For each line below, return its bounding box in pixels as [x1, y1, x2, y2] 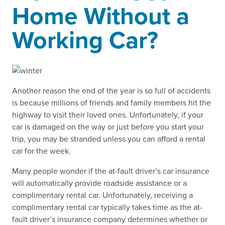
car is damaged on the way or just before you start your [12, 121, 204, 133]
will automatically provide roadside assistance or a [12, 177, 187, 189]
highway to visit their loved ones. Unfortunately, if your [12, 109, 203, 121]
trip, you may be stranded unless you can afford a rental [12, 133, 205, 145]
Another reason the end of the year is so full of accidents [12, 85, 210, 97]
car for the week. [12, 145, 71, 157]
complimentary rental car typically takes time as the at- [12, 201, 202, 213]
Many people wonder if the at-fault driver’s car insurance [12, 165, 209, 177]
